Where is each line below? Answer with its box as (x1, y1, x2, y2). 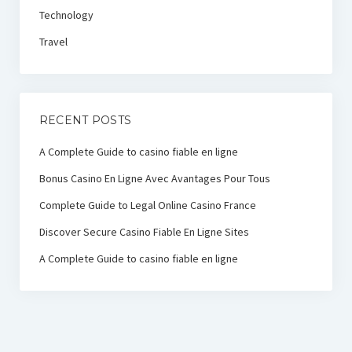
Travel (38, 35, 68, 49)
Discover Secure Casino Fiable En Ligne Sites (38, 225, 249, 240)
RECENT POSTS (38, 113, 132, 128)
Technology (38, 8, 93, 23)
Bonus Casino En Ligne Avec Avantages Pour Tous (38, 171, 270, 186)
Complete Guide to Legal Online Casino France (38, 198, 256, 213)
